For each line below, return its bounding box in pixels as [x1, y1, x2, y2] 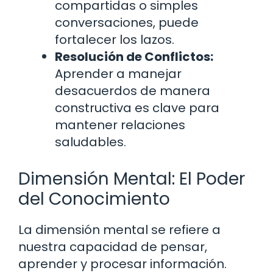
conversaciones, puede [55, 14, 199, 32]
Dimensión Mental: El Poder [18, 167, 245, 191]
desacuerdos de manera [55, 82, 210, 100]
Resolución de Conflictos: [55, 48, 213, 66]
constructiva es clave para [55, 99, 219, 117]
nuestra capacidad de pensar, [18, 238, 207, 256]
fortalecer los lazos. [55, 31, 174, 49]
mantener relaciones [55, 116, 185, 134]
